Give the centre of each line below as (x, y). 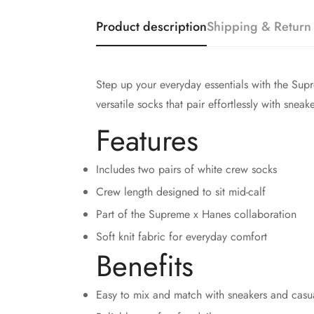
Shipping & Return (259, 27)
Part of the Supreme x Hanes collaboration (196, 214)
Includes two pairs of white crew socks (186, 169)
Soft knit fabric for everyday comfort (182, 237)
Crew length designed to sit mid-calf (181, 192)
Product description (151, 27)
